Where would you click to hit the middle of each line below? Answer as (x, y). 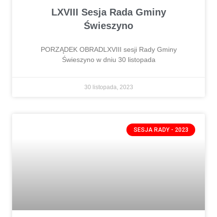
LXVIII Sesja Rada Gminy (108, 12)
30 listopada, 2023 (108, 87)
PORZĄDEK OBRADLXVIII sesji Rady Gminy (108, 49)
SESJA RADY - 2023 (161, 130)
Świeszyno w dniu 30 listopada (108, 59)
